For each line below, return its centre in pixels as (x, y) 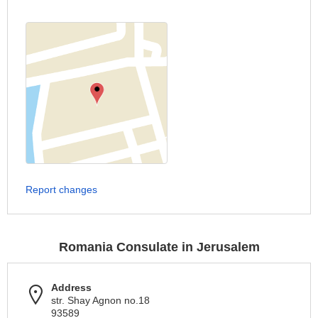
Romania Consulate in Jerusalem (159, 247)
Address (71, 287)
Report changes (61, 190)
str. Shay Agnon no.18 (100, 300)
